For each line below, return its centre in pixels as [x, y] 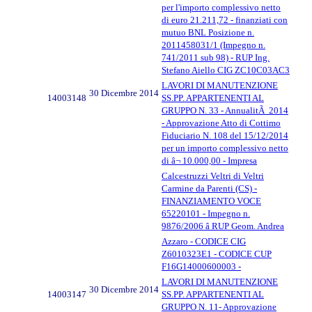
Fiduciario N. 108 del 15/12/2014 [225, 135]
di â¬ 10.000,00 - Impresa [209, 160]
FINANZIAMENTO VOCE [211, 201]
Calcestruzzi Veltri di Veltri [213, 175]
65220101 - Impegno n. [206, 213]
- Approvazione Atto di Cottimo [221, 123]
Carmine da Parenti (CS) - [209, 188]
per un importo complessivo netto [225, 148]
